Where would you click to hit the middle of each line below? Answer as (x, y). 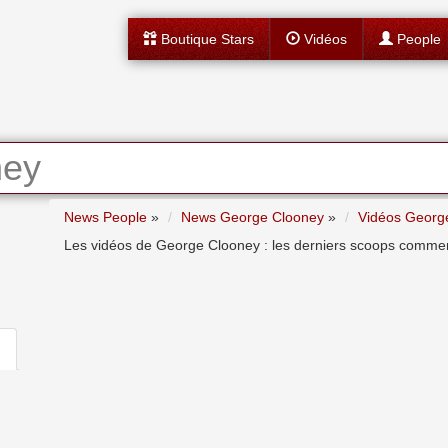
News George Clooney (252, 217)
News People (105, 217)
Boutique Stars (205, 39)
